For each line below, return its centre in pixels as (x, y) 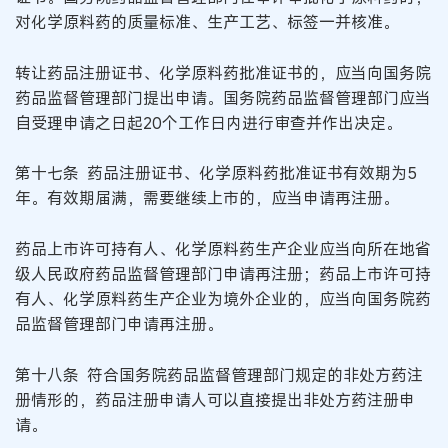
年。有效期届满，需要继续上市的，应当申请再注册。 (207, 198)
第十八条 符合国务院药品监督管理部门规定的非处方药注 (219, 374)
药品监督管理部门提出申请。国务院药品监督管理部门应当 (223, 97)
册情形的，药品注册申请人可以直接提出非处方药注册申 (215, 399)
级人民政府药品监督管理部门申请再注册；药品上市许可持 (223, 274)
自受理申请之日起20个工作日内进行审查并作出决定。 (208, 122)
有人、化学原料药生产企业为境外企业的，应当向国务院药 (223, 299)
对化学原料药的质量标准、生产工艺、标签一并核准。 (207, 22)
